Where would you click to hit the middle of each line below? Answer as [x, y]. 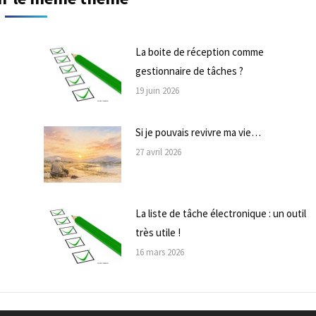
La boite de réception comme [199, 51]
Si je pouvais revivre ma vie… [198, 133]
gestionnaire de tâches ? [189, 71]
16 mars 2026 [159, 253]
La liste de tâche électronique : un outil [220, 214]
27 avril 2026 [158, 152]
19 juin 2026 [157, 90]
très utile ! [158, 233]
